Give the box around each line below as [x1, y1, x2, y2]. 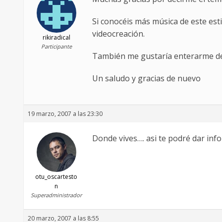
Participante [41, 43, 72, 51]
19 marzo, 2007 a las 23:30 [28, 110, 103, 118]
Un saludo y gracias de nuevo [92, 73, 201, 84]
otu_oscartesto [35, 172, 77, 181]
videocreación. [92, 28, 145, 40]
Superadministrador [31, 191, 82, 199]
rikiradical [42, 33, 70, 42]
